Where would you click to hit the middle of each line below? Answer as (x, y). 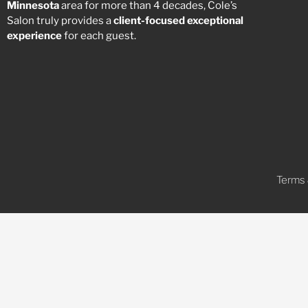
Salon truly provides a (60, 20)
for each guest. (100, 35)
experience (34, 35)
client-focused (149, 20)
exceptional (215, 20)
